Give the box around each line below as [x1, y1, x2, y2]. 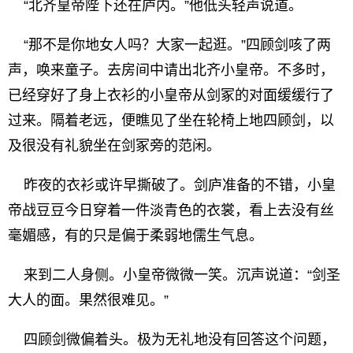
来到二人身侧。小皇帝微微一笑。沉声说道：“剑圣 [8, 267, 340, 283]
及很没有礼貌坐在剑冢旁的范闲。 [8, 138, 221, 154]
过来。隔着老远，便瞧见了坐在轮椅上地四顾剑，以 [8, 113, 334, 128]
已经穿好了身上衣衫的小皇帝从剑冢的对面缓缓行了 [8, 87, 334, 103]
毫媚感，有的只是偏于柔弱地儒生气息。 [8, 228, 263, 243]
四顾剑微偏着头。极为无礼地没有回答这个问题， [8, 332, 336, 347]
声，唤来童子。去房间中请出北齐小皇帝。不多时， [8, 62, 334, 78]
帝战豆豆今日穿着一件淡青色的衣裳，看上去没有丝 [8, 203, 334, 218]
